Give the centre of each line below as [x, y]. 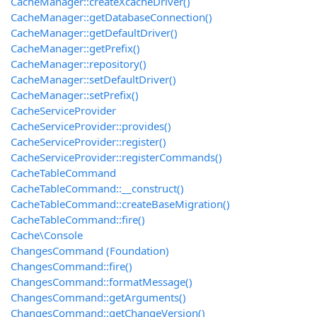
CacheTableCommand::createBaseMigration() [120, 204]
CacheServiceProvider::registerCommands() [116, 157]
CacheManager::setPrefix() [75, 95]
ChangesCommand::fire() [71, 266]
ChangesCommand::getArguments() [98, 298]
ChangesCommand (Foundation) [90, 251]
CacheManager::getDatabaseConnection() [111, 17]
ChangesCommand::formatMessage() [102, 282]
